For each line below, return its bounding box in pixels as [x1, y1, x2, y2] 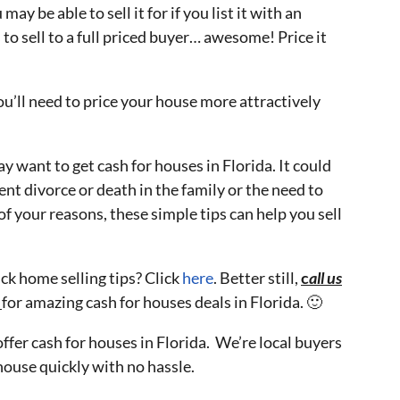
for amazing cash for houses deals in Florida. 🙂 [2, 291, 322, 312]
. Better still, [213, 267, 301, 287]
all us [309, 267, 342, 287]
